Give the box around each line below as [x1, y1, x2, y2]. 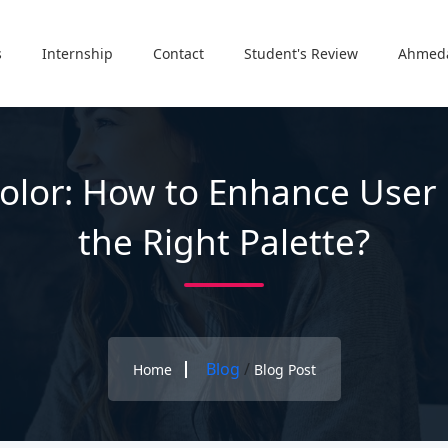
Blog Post [253, 360, 316, 379]
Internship [42, 44, 113, 63]
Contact [153, 44, 204, 63]
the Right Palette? [78, 218, 370, 265]
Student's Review [244, 44, 358, 63]
